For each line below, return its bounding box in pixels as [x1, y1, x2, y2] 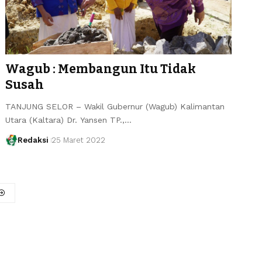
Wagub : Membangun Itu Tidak [5, 61, 196, 77]
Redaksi [17, 135, 49, 144]
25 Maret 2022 [51, 135, 105, 144]
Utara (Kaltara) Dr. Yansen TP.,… [5, 115, 132, 125]
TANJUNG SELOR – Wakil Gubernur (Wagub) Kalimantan [5, 101, 225, 111]
